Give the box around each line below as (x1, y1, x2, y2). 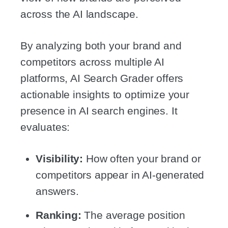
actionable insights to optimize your (20, 89, 189, 101)
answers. (36, 185, 79, 197)
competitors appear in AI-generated (36, 169, 205, 181)
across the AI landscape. (20, 8, 138, 20)
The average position (81, 209, 186, 221)
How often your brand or (83, 153, 202, 165)
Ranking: (36, 209, 81, 221)
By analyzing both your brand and (20, 40, 182, 52)
